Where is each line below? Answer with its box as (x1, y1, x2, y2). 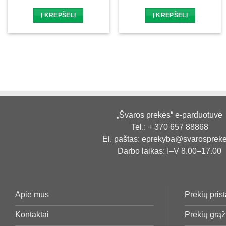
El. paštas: (102, 135, 142, 144)
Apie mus (15, 190, 49, 199)
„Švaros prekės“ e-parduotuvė (117, 110, 222, 120)
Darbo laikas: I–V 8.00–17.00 (118, 147, 221, 156)
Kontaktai (15, 210, 49, 219)
